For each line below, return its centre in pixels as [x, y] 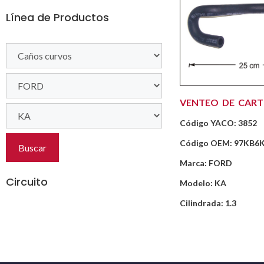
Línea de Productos [57, 17]
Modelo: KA [203, 183]
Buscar [32, 148]
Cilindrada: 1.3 [208, 203]
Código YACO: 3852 [218, 123]
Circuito [27, 182]
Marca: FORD [206, 163]
